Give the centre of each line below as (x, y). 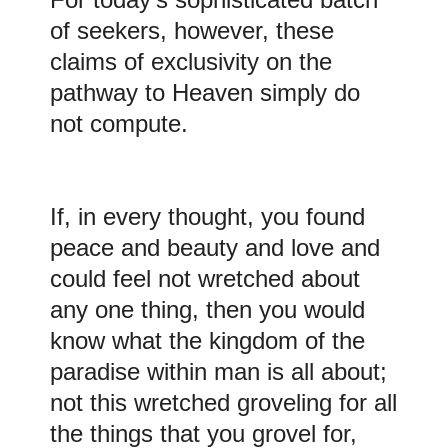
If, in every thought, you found (207, 217)
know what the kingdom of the (207, 341)
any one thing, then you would (207, 310)
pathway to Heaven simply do (205, 93)
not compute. (119, 124)
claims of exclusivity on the (191, 62)
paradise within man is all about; (218, 372)
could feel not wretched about (205, 279)
